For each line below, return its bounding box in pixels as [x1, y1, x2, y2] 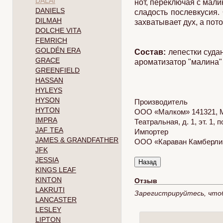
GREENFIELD [35, 66, 80, 74]
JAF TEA [35, 126, 63, 134]
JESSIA [35, 156, 59, 164]
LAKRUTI [35, 186, 65, 194]
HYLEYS [35, 86, 62, 94]
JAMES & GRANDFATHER [35, 136, 118, 144]
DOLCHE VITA [35, 26, 81, 34]
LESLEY [35, 206, 61, 214]
